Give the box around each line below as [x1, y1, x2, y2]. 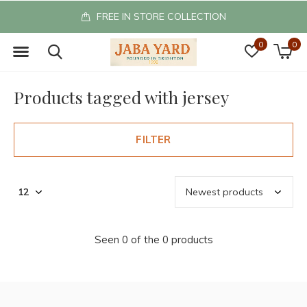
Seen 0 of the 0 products [94, 233, 213, 246]
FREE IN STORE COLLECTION [93, 10, 226, 23]
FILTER [136, 133, 171, 146]
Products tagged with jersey [14, 86, 229, 108]
